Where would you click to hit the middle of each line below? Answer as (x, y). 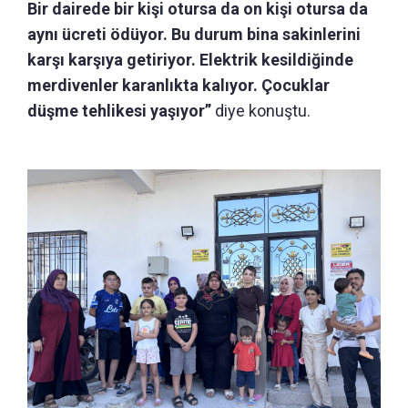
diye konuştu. (261, 110)
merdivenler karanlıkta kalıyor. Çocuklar (178, 85)
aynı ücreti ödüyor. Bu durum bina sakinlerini (194, 34)
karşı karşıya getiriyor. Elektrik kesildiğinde (190, 59)
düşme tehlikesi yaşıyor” (119, 110)
